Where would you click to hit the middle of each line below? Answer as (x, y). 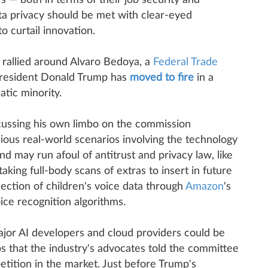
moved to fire (162, 78)
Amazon (204, 187)
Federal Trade (185, 62)
